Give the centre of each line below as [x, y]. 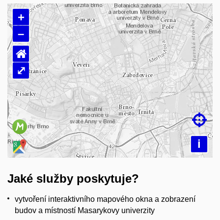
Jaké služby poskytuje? [73, 178]
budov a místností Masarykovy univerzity [85, 210]
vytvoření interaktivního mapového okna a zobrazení [105, 199]
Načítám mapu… [110, 86]
